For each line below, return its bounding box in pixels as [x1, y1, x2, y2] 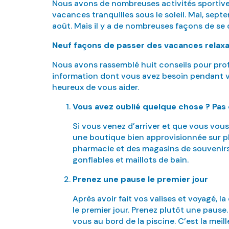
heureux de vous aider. [52, 82, 139, 93]
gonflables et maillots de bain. [73, 154, 189, 165]
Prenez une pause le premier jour [73, 174, 208, 185]
